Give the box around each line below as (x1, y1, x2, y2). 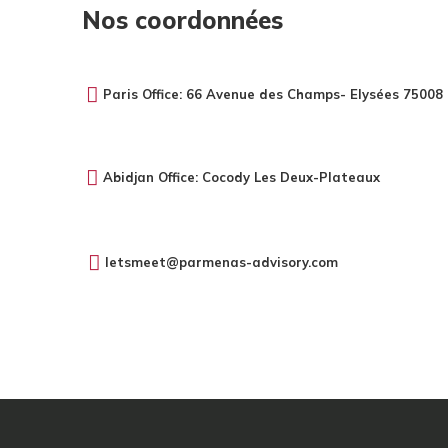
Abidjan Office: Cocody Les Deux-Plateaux (103, 169, 380, 185)
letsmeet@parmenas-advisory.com (105, 254, 338, 270)
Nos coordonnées (82, 5, 283, 35)
